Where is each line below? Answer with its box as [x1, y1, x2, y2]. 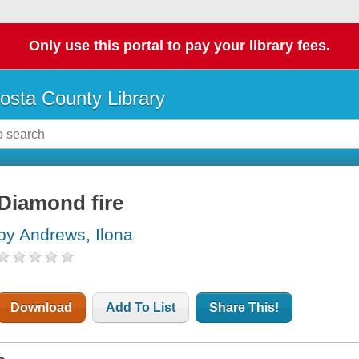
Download [10, 301, 73, 315]
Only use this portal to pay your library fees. [29, 38, 330, 54]
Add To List [106, 301, 176, 315]
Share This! [209, 301, 280, 315]
